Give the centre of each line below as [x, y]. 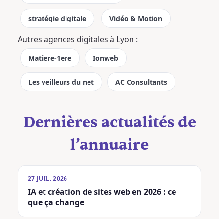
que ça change [56, 202]
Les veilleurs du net [61, 82]
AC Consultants [141, 82]
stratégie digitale [57, 18]
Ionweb [106, 58]
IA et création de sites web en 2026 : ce [102, 192]
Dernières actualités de [109, 122]
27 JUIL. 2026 [48, 179]
